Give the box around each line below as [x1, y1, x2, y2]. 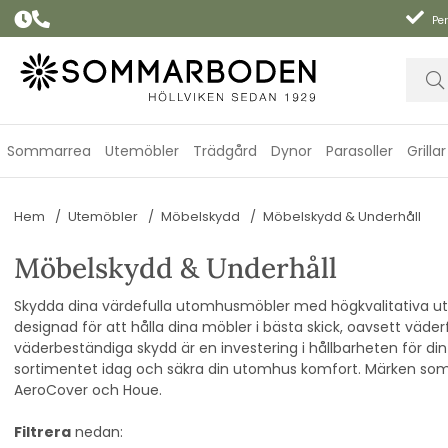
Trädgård [193, 140, 257, 161]
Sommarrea [7, 140, 91, 161]
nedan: [71, 421, 123, 442]
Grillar [407, 140, 446, 161]
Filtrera [14, 421, 71, 442]
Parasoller [326, 140, 393, 161]
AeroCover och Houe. [14, 379, 162, 400]
